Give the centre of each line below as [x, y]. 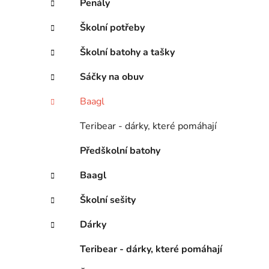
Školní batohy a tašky [127, 52]
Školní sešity [108, 200]
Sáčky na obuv [112, 77]
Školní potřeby [112, 27]
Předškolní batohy [120, 150]
